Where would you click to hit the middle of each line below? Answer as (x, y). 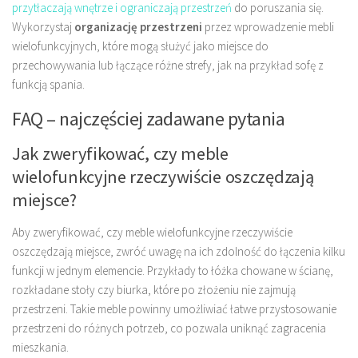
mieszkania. (40, 348)
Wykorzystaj (43, 27)
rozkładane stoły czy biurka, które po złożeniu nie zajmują (154, 290)
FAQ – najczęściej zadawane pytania (148, 119)
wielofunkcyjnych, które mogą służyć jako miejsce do (140, 46)
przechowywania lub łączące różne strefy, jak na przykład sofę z (168, 66)
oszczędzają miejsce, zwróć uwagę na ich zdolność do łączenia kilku (179, 252)
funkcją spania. (48, 85)
